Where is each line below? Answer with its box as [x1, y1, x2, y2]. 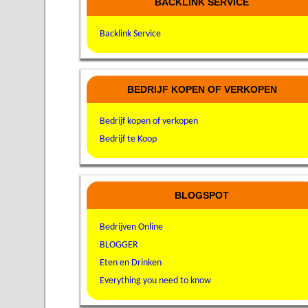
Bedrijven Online [99, 221, 163, 232]
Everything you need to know [99, 275, 211, 286]
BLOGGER [99, 239, 138, 250]
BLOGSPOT [175, 189, 229, 201]
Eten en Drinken [99, 257, 162, 268]
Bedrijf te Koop [99, 134, 157, 145]
